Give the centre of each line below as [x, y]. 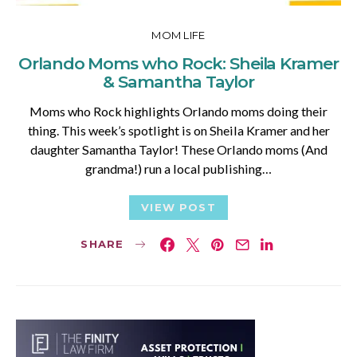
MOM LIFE [178, 35]
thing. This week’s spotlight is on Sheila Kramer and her [178, 130]
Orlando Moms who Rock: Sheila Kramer [178, 63]
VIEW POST [178, 207]
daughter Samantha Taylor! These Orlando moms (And [178, 149]
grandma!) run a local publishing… [178, 168]
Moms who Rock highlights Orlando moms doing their [178, 111]
